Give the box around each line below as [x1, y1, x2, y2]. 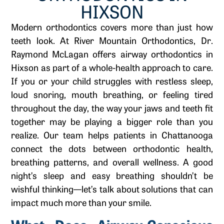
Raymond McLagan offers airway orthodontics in [11, 47, 213, 60]
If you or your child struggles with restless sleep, [11, 74, 213, 87]
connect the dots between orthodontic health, [11, 142, 213, 154]
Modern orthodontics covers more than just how [11, 20, 213, 33]
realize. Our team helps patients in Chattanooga [11, 128, 213, 141]
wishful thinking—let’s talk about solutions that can [11, 182, 213, 195]
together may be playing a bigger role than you [11, 115, 213, 127]
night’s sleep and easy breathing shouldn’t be [11, 169, 213, 181]
